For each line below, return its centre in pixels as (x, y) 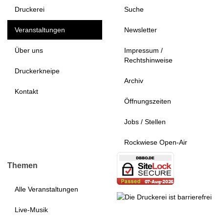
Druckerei (30, 9)
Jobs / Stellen (145, 121)
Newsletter (141, 30)
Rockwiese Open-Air (156, 142)
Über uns (29, 50)
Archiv (134, 80)
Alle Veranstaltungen (46, 189)
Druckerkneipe (37, 71)
